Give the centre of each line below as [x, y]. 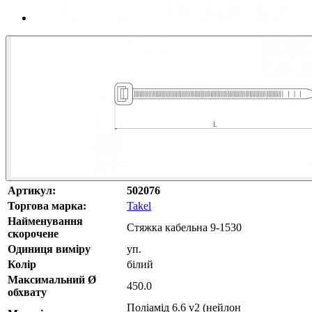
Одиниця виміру [49, 249]
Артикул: [32, 190]
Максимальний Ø [52, 279]
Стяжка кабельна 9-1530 [184, 227]
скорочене [33, 233]
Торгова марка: [47, 205]
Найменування [45, 221]
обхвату [27, 292]
